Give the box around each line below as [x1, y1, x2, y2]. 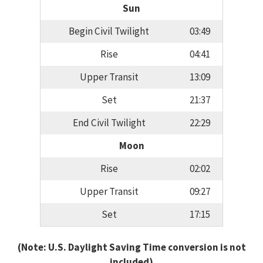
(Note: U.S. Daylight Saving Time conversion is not [17, 240, 246, 254]
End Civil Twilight [72, 116, 146, 130]
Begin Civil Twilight [69, 25, 149, 38]
